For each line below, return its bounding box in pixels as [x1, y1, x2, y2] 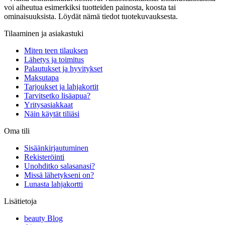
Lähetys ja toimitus [24, 55, 84, 64]
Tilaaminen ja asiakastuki [4, 29, 83, 38]
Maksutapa [24, 73, 59, 82]
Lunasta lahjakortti [24, 179, 83, 188]
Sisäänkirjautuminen [24, 143, 88, 152]
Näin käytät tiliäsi [24, 109, 79, 118]
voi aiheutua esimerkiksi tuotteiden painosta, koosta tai [4, 3, 176, 12]
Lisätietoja [4, 196, 37, 205]
